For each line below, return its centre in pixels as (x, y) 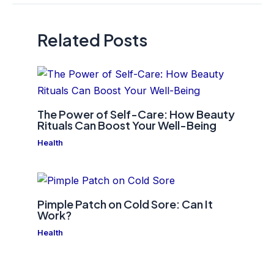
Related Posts (93, 39)
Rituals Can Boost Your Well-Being (127, 125)
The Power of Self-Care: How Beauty (136, 114)
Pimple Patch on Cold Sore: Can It (125, 204)
